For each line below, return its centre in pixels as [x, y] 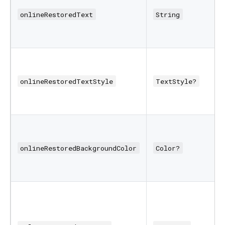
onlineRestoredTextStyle [67, 81]
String [168, 14]
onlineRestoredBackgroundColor [79, 148]
